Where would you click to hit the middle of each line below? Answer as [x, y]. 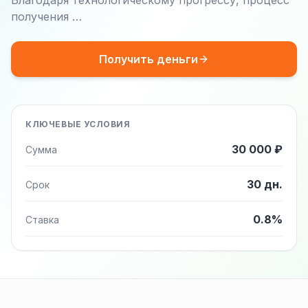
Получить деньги [148, 59]
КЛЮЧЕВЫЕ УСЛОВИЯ [78, 124]
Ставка [42, 220]
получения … [46, 16]
